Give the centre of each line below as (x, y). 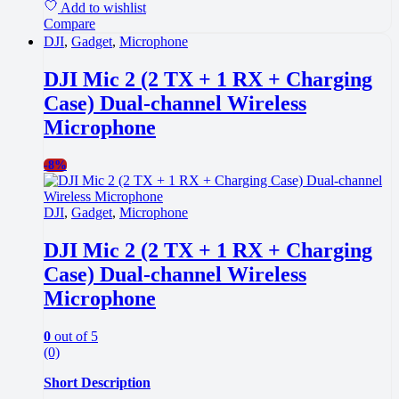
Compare (69, 23)
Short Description (97, 383)
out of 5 (74, 337)
